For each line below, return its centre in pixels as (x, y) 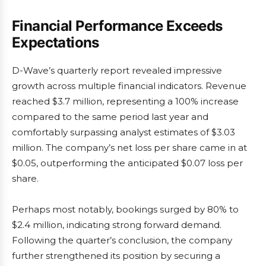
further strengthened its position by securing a (116, 256)
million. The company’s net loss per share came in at (129, 148)
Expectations (56, 42)
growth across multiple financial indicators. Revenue (129, 86)
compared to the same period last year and (110, 117)
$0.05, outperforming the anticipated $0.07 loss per (127, 163)
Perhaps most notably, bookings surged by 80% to (125, 209)
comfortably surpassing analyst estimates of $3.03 (123, 132)
